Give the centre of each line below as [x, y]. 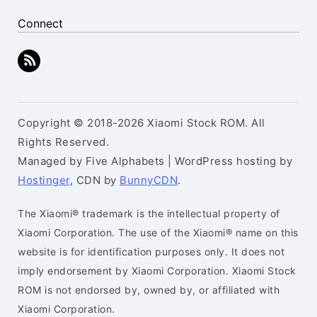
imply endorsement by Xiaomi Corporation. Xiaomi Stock [157, 271]
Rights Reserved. [63, 142]
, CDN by [94, 180]
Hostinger [44, 180]
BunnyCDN [149, 180]
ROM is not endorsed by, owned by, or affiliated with [149, 290]
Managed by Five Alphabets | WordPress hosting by [155, 161]
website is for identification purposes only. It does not [151, 252]
